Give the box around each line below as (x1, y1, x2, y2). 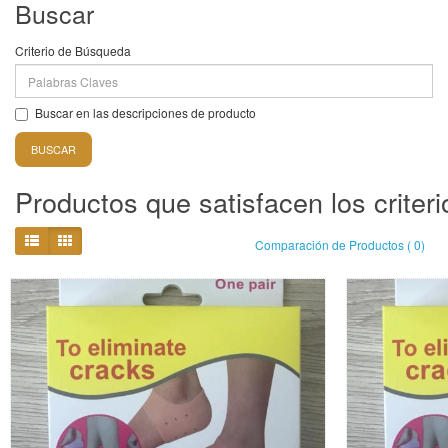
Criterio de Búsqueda (15, 42, 131, 59)
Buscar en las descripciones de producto (35, 104, 256, 122)
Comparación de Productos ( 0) (255, 236, 425, 253)
